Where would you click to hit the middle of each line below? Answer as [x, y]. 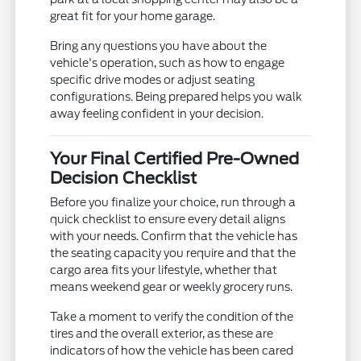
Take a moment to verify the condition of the [172, 317]
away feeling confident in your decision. [157, 114]
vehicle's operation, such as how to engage [168, 63]
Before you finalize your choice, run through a [173, 203]
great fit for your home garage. [133, 17]
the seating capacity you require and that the [173, 253]
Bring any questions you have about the [159, 46]
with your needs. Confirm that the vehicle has [174, 237]
